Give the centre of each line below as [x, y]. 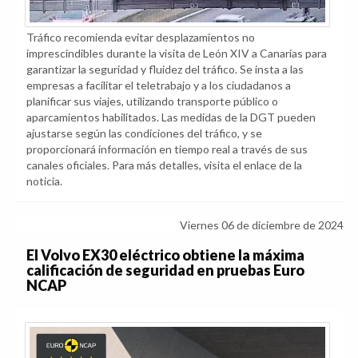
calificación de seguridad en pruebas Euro [165, 270]
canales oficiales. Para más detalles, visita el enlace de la [164, 165]
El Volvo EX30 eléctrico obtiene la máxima [165, 255]
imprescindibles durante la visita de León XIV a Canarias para [177, 53]
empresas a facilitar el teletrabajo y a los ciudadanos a [159, 85]
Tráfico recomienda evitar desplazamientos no [141, 37]
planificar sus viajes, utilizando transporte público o [152, 101]
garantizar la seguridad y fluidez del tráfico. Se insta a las [165, 69]
